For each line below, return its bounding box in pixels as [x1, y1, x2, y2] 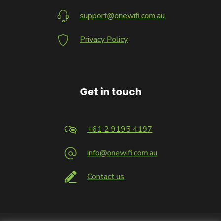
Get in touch [79, 84, 142, 99]
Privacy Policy [80, 34, 128, 45]
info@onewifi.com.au [87, 147, 157, 158]
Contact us [87, 171, 124, 182]
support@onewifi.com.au [80, 10, 165, 21]
